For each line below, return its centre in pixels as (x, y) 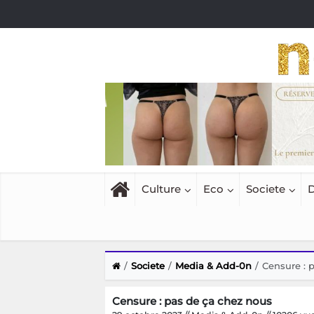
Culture (161, 189)
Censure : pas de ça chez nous (192, 301)
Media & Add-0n (213, 266)
